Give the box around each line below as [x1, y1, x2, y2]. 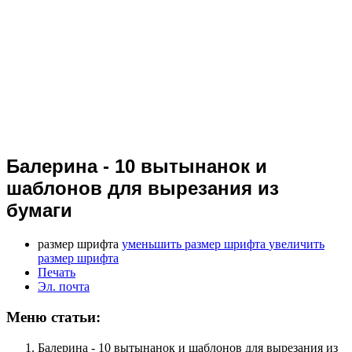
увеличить [269, 237, 324, 251]
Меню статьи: [6, 308, 101, 325]
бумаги [6, 200, 72, 222]
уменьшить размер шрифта [122, 237, 266, 251]
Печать [38, 266, 75, 280]
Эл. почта [38, 280, 90, 294]
